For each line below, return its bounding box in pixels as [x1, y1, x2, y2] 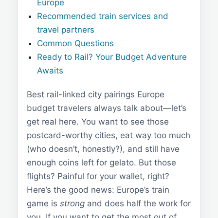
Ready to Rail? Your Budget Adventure [37, 52, 187, 62]
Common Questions [37, 38, 114, 48]
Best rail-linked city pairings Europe [27, 89, 164, 99]
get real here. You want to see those [27, 116, 169, 127]
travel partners [37, 24, 95, 35]
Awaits [37, 65, 64, 75]
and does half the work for [85, 198, 191, 208]
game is [27, 198, 60, 208]
